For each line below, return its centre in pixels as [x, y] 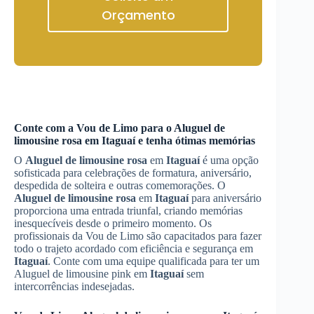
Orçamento [138, 15]
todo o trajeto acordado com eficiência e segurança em [134, 248]
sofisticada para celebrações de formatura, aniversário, [133, 173]
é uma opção [229, 160]
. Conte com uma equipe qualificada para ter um [153, 261]
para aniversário [225, 198]
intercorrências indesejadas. [74, 286]
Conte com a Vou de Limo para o [94, 128]
